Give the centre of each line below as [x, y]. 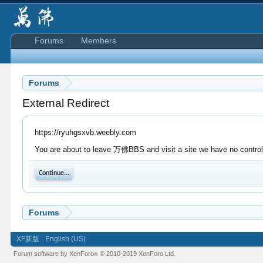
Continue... [54, 173]
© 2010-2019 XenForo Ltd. [138, 254]
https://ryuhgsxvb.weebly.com [86, 132]
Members [99, 41]
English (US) [66, 239]
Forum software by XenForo [54, 254]
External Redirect [66, 103]
